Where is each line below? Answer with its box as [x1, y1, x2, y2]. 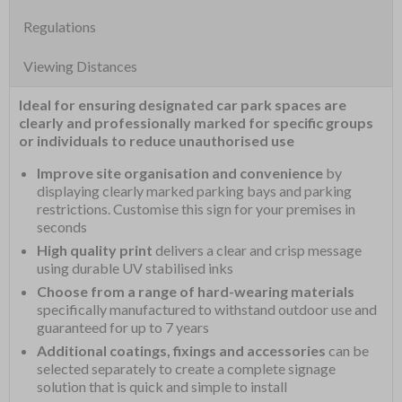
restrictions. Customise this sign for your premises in [37, 200, 355, 218]
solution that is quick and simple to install [37, 378, 287, 396]
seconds [37, 218, 87, 236]
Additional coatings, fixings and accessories [37, 342, 326, 360]
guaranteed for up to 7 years [37, 319, 209, 336]
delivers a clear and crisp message [153, 241, 362, 259]
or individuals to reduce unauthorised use [19, 132, 294, 150]
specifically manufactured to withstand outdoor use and [37, 301, 377, 319]
